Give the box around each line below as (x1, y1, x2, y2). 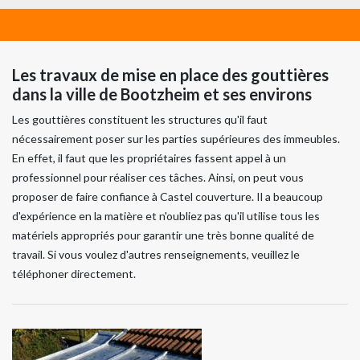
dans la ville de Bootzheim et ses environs (12, 84, 312, 104)
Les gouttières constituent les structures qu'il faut (12, 112, 268, 126)
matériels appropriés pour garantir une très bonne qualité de (12, 227, 314, 242)
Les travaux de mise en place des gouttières (12, 64, 329, 84)
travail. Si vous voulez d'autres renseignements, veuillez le (12, 247, 300, 261)
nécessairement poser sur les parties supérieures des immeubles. (12, 131, 340, 145)
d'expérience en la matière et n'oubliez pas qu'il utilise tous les (12, 208, 320, 223)
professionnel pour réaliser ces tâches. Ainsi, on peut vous (12, 170, 304, 184)
